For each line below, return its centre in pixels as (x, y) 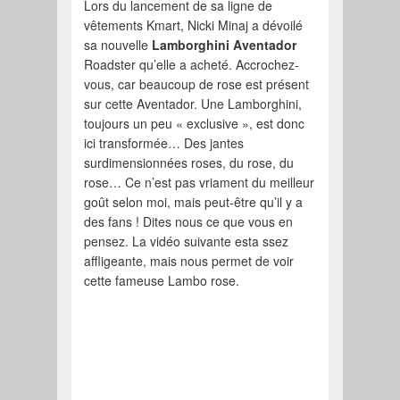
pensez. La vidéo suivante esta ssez (187, 242)
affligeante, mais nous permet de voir (189, 261)
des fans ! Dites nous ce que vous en (189, 222)
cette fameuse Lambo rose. (162, 281)
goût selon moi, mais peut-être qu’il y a (194, 202)
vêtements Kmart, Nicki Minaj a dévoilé (194, 25)
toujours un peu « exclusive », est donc (195, 124)
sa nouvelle (118, 45)
